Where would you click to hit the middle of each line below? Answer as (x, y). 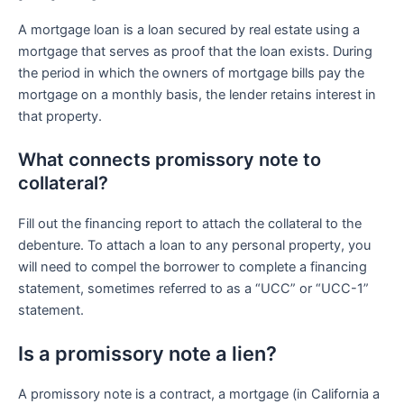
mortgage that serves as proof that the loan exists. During (195, 51)
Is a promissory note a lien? (147, 354)
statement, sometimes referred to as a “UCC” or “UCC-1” (193, 289)
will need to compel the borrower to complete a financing (193, 267)
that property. (60, 116)
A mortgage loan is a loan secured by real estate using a (189, 29)
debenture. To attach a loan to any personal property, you (194, 246)
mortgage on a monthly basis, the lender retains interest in (197, 94)
